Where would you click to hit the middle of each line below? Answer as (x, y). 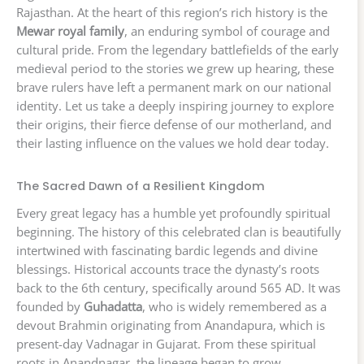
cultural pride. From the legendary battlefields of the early (178, 50)
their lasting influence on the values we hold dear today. (173, 143)
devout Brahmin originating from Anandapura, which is (171, 325)
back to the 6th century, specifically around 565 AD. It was (178, 288)
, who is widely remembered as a (234, 307)
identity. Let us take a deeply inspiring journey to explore (175, 106)
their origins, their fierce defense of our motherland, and (174, 125)
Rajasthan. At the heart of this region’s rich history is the (172, 13)
